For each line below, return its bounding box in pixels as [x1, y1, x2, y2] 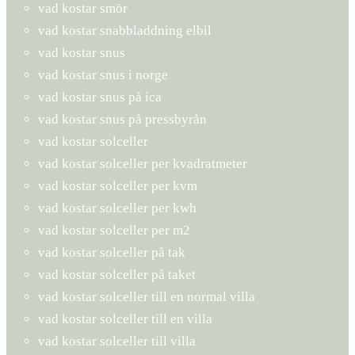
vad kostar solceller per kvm [38, 177, 197, 193]
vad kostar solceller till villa [38, 333, 196, 349]
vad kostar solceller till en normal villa [38, 288, 255, 304]
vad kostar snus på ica [38, 89, 162, 105]
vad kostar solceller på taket [38, 266, 196, 282]
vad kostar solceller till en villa [38, 311, 212, 326]
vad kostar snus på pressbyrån [38, 111, 207, 127]
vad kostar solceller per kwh [38, 200, 197, 216]
